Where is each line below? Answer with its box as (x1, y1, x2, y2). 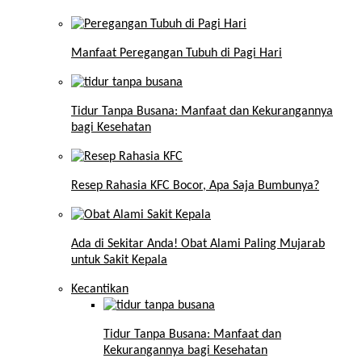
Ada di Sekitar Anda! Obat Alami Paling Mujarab (71, 238, 325, 251)
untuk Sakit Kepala (71, 254, 167, 267)
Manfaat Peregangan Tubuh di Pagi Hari (71, 47, 282, 61)
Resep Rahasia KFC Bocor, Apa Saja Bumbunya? (71, 179, 319, 193)
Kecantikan (71, 283, 128, 297)
